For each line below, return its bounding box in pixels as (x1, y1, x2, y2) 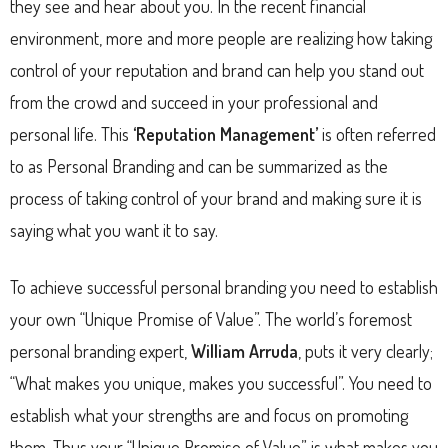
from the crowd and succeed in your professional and (10, 90, 378, 113)
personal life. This (10, 122, 133, 145)
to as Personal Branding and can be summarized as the (10, 154, 388, 177)
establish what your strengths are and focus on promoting (10, 403, 408, 426)
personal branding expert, (10, 339, 191, 362)
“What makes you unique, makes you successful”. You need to (10, 371, 432, 394)
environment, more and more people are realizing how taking (10, 26, 432, 49)
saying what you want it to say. (10, 218, 218, 241)
